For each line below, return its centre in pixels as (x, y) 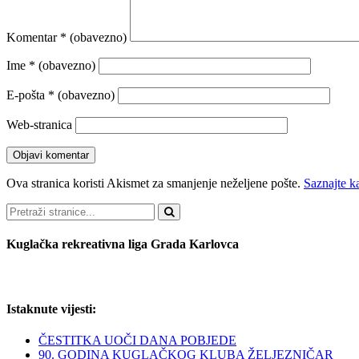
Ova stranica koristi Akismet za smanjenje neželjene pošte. (155, 183)
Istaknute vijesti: (51, 309)
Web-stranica (39, 124)
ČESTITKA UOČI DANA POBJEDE (137, 340)
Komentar (33, 37)
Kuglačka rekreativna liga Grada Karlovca (123, 244)
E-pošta (27, 95)
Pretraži (25, 209)
